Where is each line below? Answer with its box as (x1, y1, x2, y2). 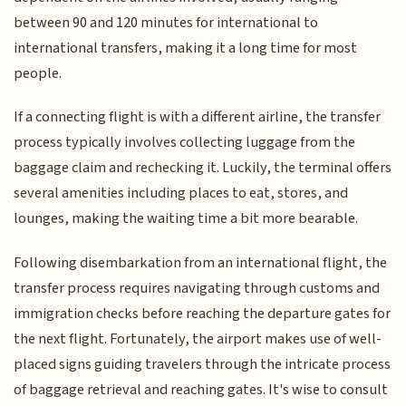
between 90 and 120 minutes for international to (14, 11, 319, 34)
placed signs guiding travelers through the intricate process (14, 353, 391, 375)
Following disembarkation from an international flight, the (14, 251, 388, 274)
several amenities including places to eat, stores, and (14, 182, 349, 205)
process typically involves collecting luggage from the (14, 131, 356, 154)
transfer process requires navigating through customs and (14, 276, 381, 299)
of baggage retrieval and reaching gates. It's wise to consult (14, 378, 389, 401)
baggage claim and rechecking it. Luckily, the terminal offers (14, 157, 392, 179)
